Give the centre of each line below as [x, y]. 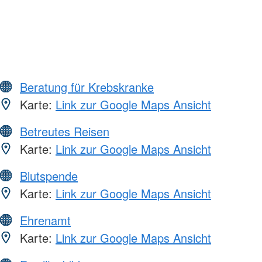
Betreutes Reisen [65, 131]
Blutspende [49, 175]
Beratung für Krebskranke [87, 87]
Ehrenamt [45, 220]
